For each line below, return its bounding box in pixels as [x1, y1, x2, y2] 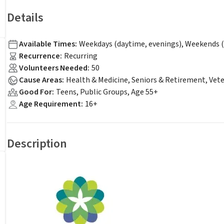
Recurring [64, 50, 97, 61]
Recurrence [19, 50, 60, 61]
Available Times [19, 38, 75, 49]
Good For [19, 86, 52, 97]
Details [7, 9, 43, 26]
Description [7, 135, 67, 152]
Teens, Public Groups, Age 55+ [56, 86, 158, 97]
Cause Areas [19, 74, 62, 85]
